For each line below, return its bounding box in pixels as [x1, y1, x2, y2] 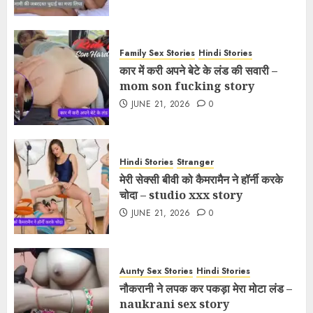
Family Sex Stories [119, 46, 195, 59]
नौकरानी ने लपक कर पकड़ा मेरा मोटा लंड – [119, 280, 292, 296]
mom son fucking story [119, 78, 254, 94]
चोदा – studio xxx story [119, 187, 242, 203]
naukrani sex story [119, 296, 229, 312]
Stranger [177, 155, 214, 168]
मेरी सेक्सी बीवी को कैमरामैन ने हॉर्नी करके [119, 171, 283, 187]
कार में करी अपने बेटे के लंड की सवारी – [119, 62, 277, 78]
